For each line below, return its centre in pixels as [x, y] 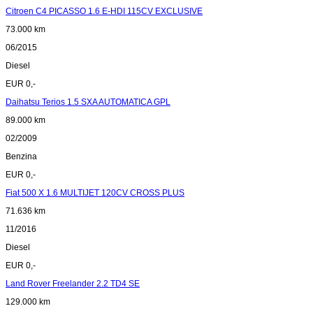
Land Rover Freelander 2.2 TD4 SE [73, 284]
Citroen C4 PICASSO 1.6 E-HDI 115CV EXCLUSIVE [104, 12]
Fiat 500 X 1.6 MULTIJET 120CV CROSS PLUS [95, 193]
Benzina [21, 157]
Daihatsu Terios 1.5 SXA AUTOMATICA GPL [88, 102]
